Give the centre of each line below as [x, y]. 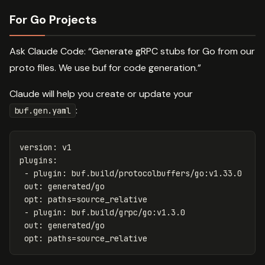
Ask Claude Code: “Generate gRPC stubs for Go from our [132, 51]
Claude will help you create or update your [101, 94]
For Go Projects [53, 20]
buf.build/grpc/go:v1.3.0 [128, 213]
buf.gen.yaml [43, 111]
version [36, 148]
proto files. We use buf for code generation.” [105, 68]
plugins [36, 161]
